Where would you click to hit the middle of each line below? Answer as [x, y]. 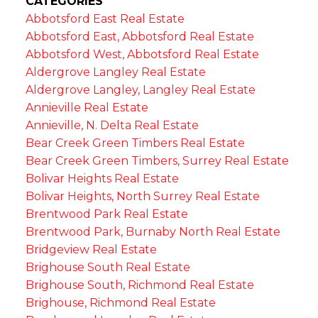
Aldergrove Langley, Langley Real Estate [140, 89]
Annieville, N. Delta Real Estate [112, 125]
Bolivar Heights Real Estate [102, 178]
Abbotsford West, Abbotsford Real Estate [142, 54]
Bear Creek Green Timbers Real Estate [135, 143]
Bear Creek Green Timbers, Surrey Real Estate [157, 160]
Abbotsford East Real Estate [105, 18]
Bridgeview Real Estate [91, 249]
